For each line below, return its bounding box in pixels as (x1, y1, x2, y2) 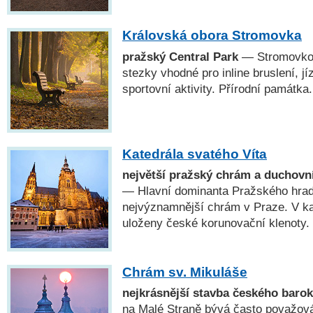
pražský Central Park (122, 50, 238, 63)
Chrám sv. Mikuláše (122, 264, 247, 279)
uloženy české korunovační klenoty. (122, 216, 310, 229)
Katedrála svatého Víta (122, 146, 267, 161)
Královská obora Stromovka (122, 28, 302, 43)
